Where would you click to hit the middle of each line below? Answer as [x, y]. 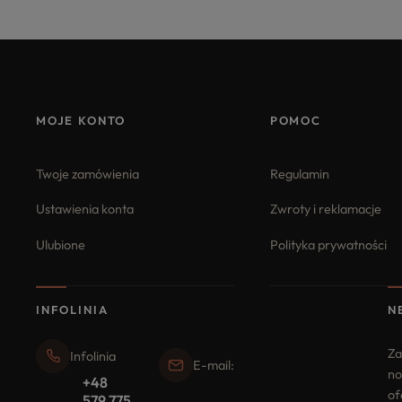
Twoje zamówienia [87, 174]
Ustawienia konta [85, 209]
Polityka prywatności [328, 244]
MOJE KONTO [81, 120]
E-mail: [213, 364]
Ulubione [61, 244]
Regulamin [299, 174]
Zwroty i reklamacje [325, 209]
